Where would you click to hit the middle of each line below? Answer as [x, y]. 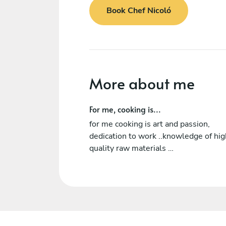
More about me [142, 83]
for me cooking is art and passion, [150, 124]
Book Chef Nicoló [139, 11]
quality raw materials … [131, 148]
